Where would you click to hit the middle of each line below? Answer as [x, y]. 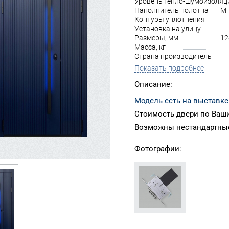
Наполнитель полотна [171, 10]
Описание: [153, 84]
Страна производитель [173, 56]
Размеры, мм [156, 38]
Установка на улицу [168, 29]
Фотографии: [158, 149]
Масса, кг [150, 47]
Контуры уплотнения [170, 19]
